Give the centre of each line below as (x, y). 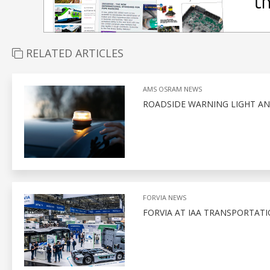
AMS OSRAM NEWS (172, 89)
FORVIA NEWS (164, 197)
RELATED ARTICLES (73, 53)
